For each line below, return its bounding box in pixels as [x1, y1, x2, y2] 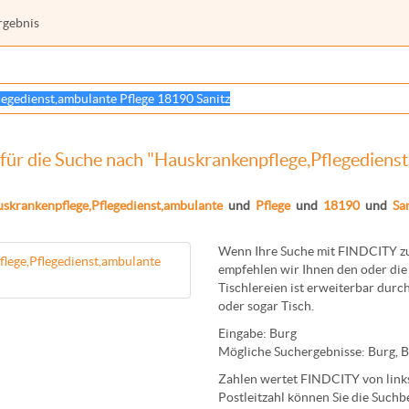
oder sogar [218, 299, 281, 313]
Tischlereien [218, 280, 288, 295]
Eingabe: [218, 326, 269, 341]
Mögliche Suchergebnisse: [218, 344, 368, 359]
